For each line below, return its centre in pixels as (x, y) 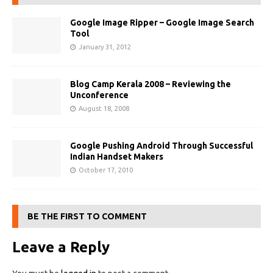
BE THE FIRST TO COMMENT (87, 217)
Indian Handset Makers (117, 157)
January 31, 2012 (105, 47)
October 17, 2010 (106, 170)
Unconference (99, 95)
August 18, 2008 (104, 109)
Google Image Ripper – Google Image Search (162, 23)
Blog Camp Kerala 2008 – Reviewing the (151, 84)
